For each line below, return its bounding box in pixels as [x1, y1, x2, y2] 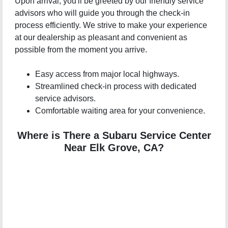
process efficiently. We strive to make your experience [14, 21, 207, 30]
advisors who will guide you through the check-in [14, 9, 190, 18]
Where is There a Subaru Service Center [17, 130, 211, 141]
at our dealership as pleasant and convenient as [14, 33, 187, 42]
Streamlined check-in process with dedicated [35, 82, 196, 91]
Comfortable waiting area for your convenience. [35, 106, 205, 116]
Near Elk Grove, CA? [64, 142, 164, 154]
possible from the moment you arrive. [14, 45, 147, 54]
